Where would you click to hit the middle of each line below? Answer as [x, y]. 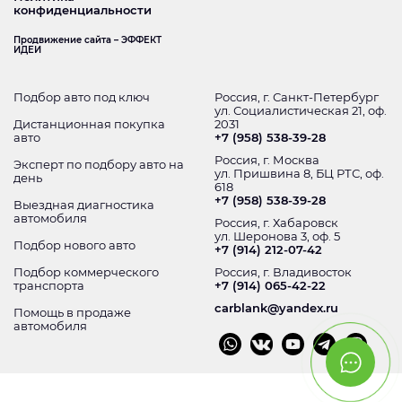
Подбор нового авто [74, 245]
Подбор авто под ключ [82, 97]
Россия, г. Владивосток [283, 272]
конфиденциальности [83, 10]
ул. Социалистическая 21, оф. [301, 111]
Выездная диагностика [84, 205]
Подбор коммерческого [86, 272]
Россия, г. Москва [268, 160]
